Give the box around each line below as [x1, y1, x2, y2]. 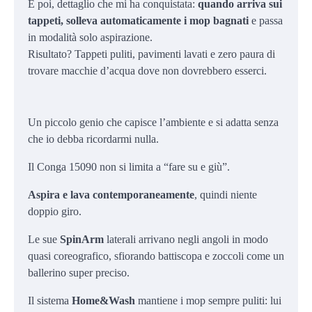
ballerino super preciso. [28, 266, 130, 279]
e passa [249, 14, 283, 26]
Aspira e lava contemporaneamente [28, 188, 194, 201]
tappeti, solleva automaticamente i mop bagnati [28, 14, 249, 26]
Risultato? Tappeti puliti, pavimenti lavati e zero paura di [28, 47, 275, 60]
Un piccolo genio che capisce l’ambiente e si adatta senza [28, 116, 279, 128]
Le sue [28, 233, 60, 245]
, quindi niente [194, 188, 257, 201]
